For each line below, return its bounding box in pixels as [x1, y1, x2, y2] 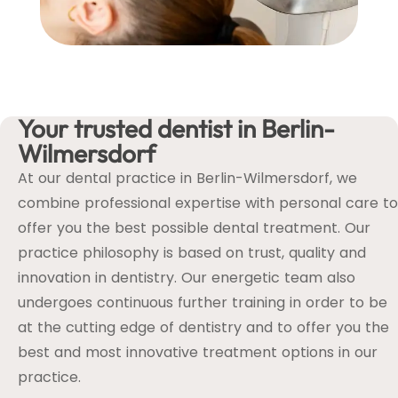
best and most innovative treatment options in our [18, 342, 378, 363]
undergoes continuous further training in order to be [18, 292, 387, 314]
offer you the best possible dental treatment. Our [18, 218, 370, 239]
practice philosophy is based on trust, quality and [18, 243, 366, 264]
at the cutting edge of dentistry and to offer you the [18, 317, 389, 338]
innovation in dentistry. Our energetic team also [18, 267, 355, 289]
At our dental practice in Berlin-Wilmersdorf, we [18, 168, 357, 189]
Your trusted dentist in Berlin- [18, 113, 335, 145]
